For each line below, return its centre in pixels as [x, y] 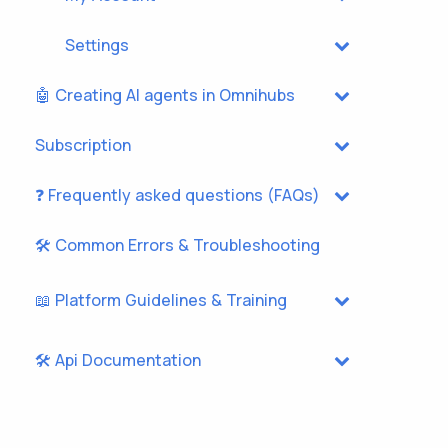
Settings [97, 44]
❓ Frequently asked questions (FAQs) [177, 194]
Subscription [83, 144]
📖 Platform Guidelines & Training [161, 299]
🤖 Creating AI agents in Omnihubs [165, 94]
